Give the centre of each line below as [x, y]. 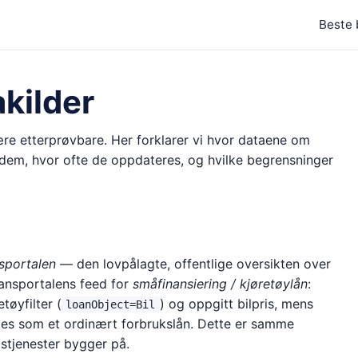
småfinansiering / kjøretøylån [220, 283]
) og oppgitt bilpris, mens [236, 303]
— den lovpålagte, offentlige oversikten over [193, 263]
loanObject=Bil [111, 304]
